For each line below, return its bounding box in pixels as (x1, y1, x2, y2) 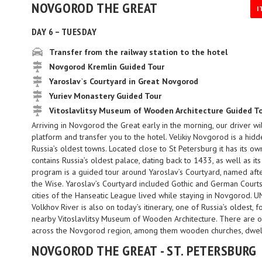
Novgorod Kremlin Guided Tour (49, 61, 164, 72)
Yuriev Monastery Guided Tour (49, 91, 161, 101)
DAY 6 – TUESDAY (32, 26, 97, 37)
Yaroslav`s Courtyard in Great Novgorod (49, 76, 198, 87)
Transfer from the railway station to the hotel (49, 47, 227, 57)
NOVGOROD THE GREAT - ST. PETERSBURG (32, 242, 257, 260)
